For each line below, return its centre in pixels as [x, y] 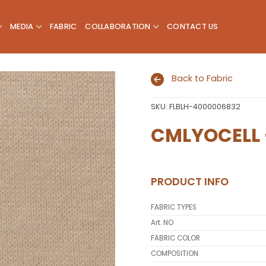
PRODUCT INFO [190, 182]
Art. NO [162, 223]
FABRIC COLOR [175, 238]
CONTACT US [193, 26]
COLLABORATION [118, 26]
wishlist [91, 123]
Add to [91, 112]
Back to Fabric [202, 78]
